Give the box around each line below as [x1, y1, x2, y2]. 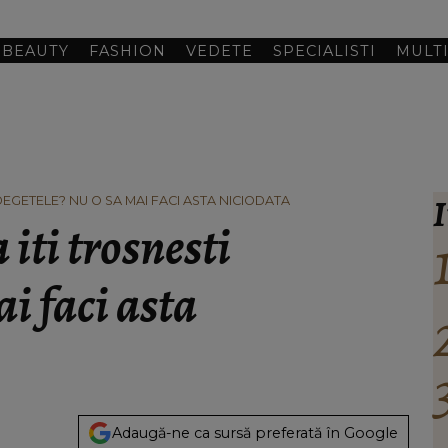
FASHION [89, 41, 167, 60]
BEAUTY [2, 41, 70, 60]
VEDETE [186, 41, 254, 60]
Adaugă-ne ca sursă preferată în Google [112, 423, 399, 442]
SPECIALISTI [273, 41, 377, 60]
